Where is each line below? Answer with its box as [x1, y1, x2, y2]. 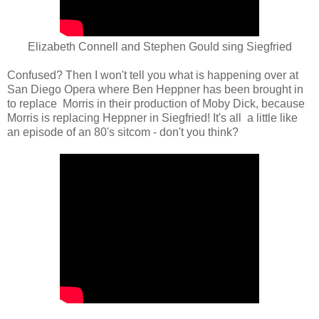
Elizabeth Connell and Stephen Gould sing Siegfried [27, 40, 292, 53]
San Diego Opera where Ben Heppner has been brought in [7, 83, 303, 95]
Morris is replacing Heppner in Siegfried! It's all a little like [7, 111, 298, 124]
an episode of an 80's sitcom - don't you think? [7, 125, 239, 138]
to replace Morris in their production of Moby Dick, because [7, 97, 305, 110]
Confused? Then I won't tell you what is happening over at [7, 68, 298, 81]
